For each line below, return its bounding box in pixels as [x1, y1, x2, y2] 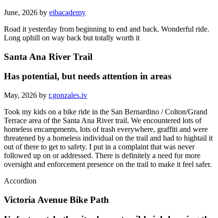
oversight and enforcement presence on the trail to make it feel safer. [4, 160, 212, 168]
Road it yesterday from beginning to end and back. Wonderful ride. [4, 24, 209, 33]
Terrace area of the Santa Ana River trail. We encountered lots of [4, 116, 201, 125]
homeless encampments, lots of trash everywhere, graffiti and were [4, 125, 208, 133]
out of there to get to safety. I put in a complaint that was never [4, 142, 195, 151]
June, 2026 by [4, 8, 49, 17]
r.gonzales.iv [49, 91, 87, 99]
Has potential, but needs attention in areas [4, 71, 171, 82]
